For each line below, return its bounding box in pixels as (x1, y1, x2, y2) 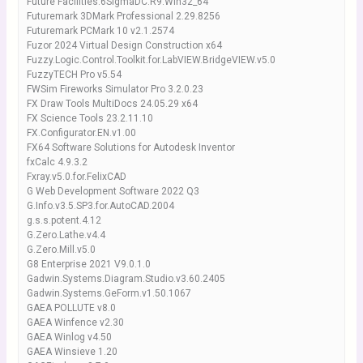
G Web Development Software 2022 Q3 (26, 186, 199, 197)
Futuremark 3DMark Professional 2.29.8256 (26, 11, 220, 22)
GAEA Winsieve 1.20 (26, 346, 117, 357)
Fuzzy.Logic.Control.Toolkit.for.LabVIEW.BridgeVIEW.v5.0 (26, 54, 275, 66)
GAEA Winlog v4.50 (26, 331, 112, 343)
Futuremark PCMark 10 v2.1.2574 (26, 25, 174, 36)
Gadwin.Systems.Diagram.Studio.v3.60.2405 (26, 273, 225, 284)
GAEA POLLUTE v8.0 (26, 302, 116, 314)
